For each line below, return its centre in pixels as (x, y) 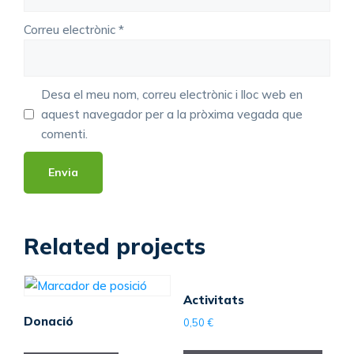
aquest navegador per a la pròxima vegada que (171, 115)
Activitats (213, 299)
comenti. (64, 134)
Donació (49, 321)
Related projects (115, 247)
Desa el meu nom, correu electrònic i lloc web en (171, 95)
